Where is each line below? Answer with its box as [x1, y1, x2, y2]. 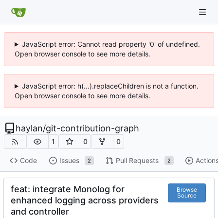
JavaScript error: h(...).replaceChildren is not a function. [21, 82, 199, 90]
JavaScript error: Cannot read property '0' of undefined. [21, 40, 200, 48]
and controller [11, 206, 69, 217]
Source [177, 192, 197, 200]
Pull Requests [115, 156, 159, 165]
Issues [59, 156, 79, 165]
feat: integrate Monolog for [11, 183, 125, 194]
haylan [16, 123, 43, 133]
